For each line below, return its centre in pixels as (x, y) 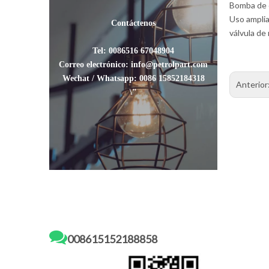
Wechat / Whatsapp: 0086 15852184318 (133, 78)
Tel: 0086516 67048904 (133, 51)
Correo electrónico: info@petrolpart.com (133, 65)
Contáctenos (133, 23)
